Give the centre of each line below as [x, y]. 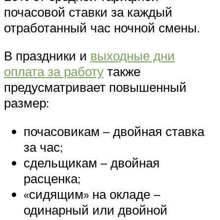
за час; [43, 147]
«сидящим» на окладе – [92, 194]
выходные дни [133, 56]
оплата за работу [54, 71]
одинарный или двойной [96, 209]
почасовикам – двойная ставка [114, 131]
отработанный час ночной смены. [102, 27]
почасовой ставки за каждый [88, 12]
